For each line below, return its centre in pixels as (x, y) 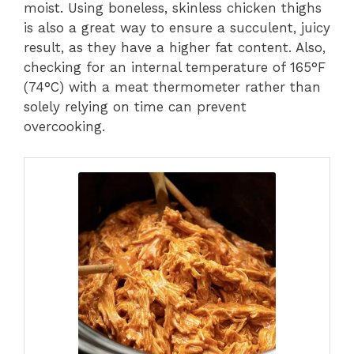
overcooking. (64, 126)
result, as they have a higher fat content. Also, (175, 47)
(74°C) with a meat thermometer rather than (172, 87)
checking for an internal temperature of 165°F (175, 67)
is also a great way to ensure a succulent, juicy (177, 28)
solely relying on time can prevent (135, 107)
